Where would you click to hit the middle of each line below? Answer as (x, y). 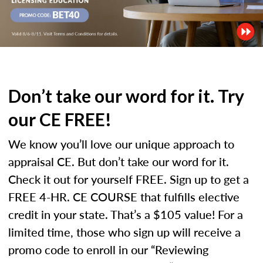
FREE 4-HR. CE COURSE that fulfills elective (124, 196)
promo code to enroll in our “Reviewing (108, 249)
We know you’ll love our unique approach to (121, 144)
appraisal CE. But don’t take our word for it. (119, 161)
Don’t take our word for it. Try (126, 95)
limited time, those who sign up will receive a (124, 232)
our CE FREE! (60, 119)
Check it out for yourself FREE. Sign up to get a (129, 179)
